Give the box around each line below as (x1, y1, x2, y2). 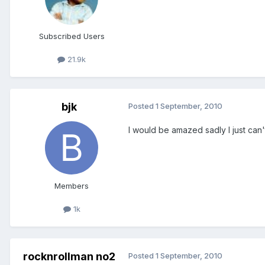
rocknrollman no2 (23, 250, 115, 263)
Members (54, 180, 89, 190)
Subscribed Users (38, 31, 105, 41)
